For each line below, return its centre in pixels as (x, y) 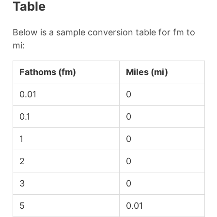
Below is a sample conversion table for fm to (104, 32)
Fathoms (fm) (48, 72)
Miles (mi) (147, 72)
